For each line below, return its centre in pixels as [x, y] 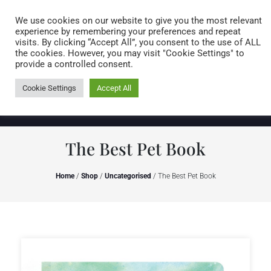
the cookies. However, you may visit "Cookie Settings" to [130, 53]
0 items [225, 51]
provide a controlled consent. [74, 64]
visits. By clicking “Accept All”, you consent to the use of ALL [138, 42]
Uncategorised [128, 176]
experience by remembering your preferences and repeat [128, 31]
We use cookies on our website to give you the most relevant [139, 21]
